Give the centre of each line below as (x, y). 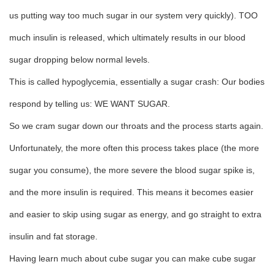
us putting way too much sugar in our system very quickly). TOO (134, 15)
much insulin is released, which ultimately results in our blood (127, 37)
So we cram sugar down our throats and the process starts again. (136, 126)
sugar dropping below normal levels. (79, 60)
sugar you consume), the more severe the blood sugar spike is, (132, 170)
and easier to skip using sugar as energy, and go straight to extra (135, 214)
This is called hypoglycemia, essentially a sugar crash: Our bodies (137, 82)
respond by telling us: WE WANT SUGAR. (90, 104)
